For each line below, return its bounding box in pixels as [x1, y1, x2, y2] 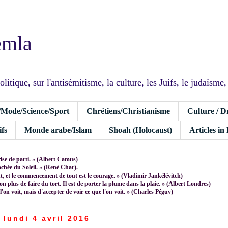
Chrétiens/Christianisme [87, 106, 170, 116]
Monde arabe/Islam [24, 125, 92, 134]
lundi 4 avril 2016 [3, 214, 90, 222]
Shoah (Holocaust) [109, 125, 172, 134]
